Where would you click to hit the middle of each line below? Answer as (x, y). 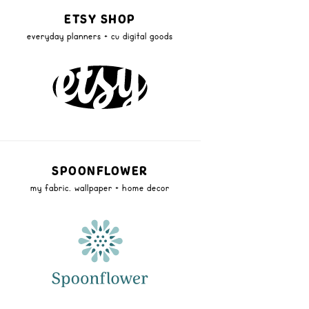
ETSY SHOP (100, 19)
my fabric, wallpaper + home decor (100, 187)
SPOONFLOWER (100, 170)
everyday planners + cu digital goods (100, 35)
